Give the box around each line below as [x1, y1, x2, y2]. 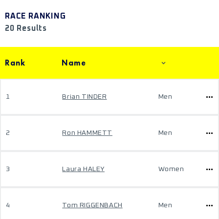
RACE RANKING [5, 12, 66, 20]
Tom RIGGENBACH [62, 202, 123, 209]
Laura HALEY [62, 166, 105, 173]
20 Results [5, 24, 47, 32]
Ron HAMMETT [62, 130, 112, 136]
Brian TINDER [62, 93, 107, 100]
